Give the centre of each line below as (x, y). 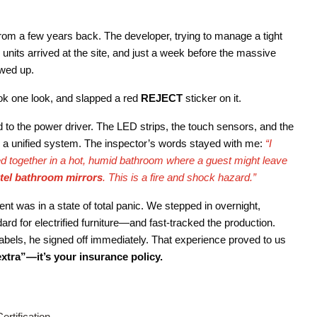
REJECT (162, 98)
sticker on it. (212, 98)
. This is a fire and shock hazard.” (179, 177)
